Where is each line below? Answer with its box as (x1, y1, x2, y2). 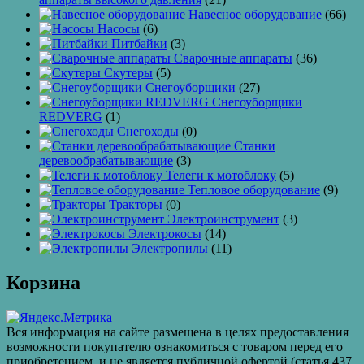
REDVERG (39, 110, 102, 124)
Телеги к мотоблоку (166, 168, 276, 183)
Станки (234, 139, 275, 154)
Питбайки (111, 37, 167, 51)
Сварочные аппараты (174, 51, 292, 66)
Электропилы (132, 241, 208, 256)
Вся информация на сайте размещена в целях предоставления (6, 324, 349, 339)
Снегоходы (117, 124, 179, 139)
